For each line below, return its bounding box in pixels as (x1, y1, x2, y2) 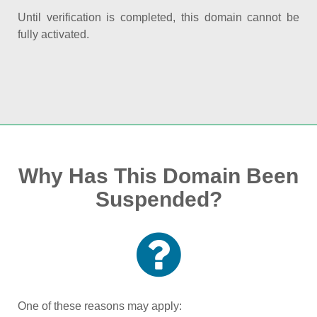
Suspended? (95, 188, 222, 211)
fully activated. (18, 28, 89, 40)
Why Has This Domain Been (18, 164, 299, 188)
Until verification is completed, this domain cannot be (18, 11, 299, 23)
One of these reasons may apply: (18, 300, 182, 312)
